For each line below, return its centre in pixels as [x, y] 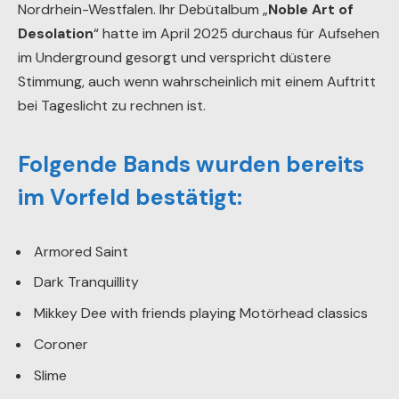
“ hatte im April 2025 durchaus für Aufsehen [236, 34]
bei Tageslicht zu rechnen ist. [112, 106]
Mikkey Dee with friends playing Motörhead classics [201, 313]
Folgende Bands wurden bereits [191, 164]
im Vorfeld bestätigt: [130, 197]
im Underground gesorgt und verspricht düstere [175, 58]
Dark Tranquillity [86, 282]
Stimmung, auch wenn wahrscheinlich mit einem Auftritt [197, 82]
